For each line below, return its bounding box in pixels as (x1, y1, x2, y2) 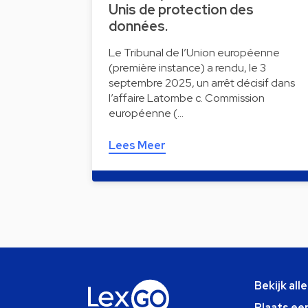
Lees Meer (109, 137, 166, 153)
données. (109, 16, 168, 35)
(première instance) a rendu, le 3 (109, 60, 266, 75)
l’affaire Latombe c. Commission (109, 90, 265, 105)
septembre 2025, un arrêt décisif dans (109, 75, 295, 90)
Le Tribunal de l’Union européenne (109, 45, 280, 60)
